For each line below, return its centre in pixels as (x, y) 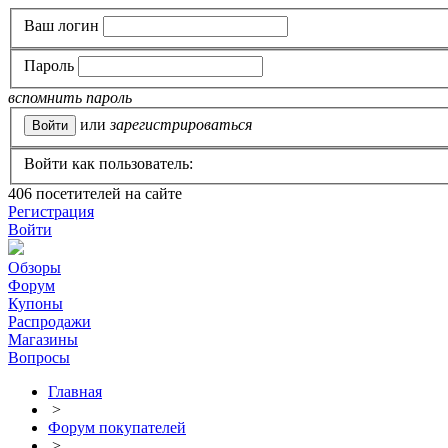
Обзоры (34, 268)
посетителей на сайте (107, 194)
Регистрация (51, 212)
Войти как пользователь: (108, 164)
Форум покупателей (117, 428)
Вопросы (39, 358)
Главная (75, 392)
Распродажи (49, 322)
